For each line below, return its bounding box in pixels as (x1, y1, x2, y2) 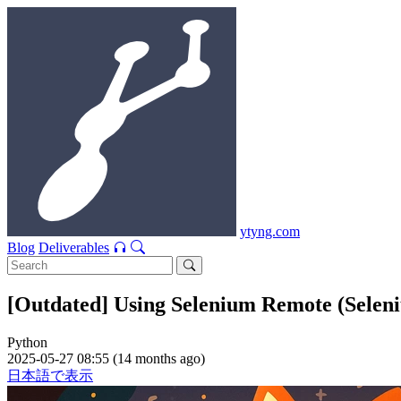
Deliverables (38, 240, 109, 255)
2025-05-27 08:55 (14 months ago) (7, 350, 205, 366)
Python (7, 334, 47, 350)
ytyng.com (240, 224, 300, 239)
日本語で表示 (7, 367, 93, 383)
